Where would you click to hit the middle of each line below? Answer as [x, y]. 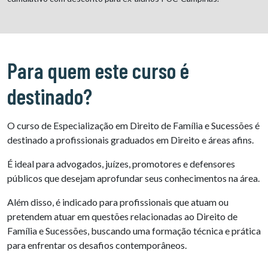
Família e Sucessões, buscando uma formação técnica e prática [134, 231]
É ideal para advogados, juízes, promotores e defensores [121, 164]
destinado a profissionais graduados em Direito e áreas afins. [130, 140]
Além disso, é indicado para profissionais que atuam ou [118, 202]
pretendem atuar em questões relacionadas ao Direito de [122, 217]
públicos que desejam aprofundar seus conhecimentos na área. [133, 178]
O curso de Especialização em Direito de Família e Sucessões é [133, 126]
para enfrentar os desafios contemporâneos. [97, 245]
